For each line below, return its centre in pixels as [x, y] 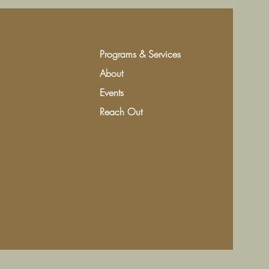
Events [112, 92]
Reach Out [121, 111]
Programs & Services [141, 54]
